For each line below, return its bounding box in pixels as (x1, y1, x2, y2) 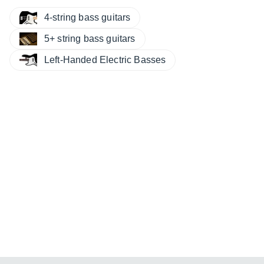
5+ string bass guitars (44, 34, 136, 44)
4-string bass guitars (44, 12, 131, 22)
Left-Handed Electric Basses (44, 55, 166, 65)
